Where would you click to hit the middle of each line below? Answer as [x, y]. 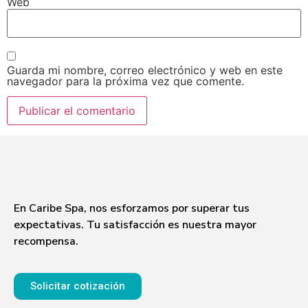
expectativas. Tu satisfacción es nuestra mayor [135, 224]
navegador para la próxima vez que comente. [125, 81]
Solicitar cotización [78, 286]
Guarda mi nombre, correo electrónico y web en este [145, 70]
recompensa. [47, 241]
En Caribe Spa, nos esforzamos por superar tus [132, 208]
